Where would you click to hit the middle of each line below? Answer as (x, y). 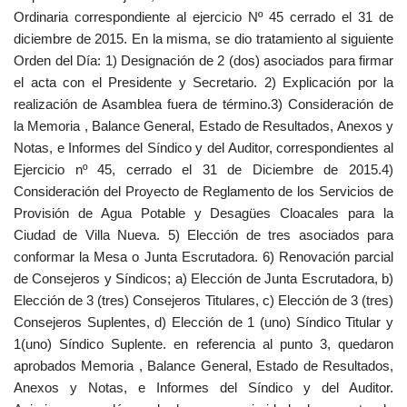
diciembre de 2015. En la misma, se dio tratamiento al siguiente (203, 39)
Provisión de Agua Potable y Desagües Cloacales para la (203, 213)
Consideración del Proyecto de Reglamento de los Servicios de (203, 191)
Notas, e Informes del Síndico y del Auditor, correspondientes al (203, 148)
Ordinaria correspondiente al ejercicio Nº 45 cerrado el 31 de (203, 17)
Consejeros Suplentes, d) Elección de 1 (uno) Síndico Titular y (203, 322)
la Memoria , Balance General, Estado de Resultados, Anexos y (203, 126)
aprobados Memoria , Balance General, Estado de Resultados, (203, 366)
